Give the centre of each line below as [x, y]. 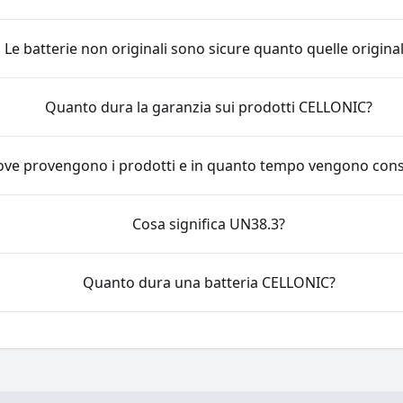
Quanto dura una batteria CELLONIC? [209, 282]
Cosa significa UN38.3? [209, 224]
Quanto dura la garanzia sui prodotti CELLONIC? [209, 107]
